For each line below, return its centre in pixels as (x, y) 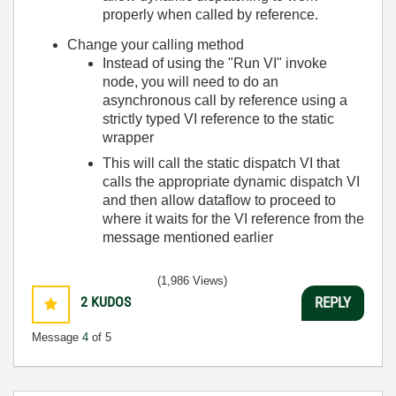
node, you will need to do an (190, 82)
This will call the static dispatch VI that (221, 163)
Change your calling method (156, 45)
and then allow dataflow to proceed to (219, 200)
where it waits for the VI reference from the (233, 219)
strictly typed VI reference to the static (218, 119)
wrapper (128, 137)
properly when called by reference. (210, 14)
